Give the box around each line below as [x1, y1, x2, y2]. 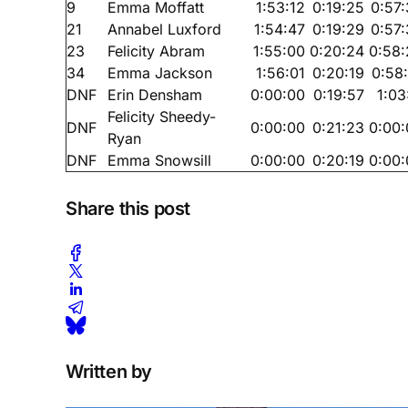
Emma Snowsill [107, 150, 211, 169]
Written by [66, 360, 152, 382]
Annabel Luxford [107, 19, 221, 38]
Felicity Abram [107, 41, 205, 60]
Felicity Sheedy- [107, 107, 216, 126]
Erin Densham [107, 85, 202, 104]
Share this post [66, 197, 190, 219]
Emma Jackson [107, 63, 212, 82]
